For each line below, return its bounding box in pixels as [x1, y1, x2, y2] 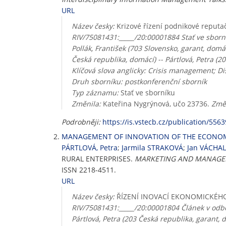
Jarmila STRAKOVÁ [122, 143, 183, 152]
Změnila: [71, 99, 101, 108]
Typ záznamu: [71, 88, 119, 97]
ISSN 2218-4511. [62, 165, 116, 175]
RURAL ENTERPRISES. [62, 154, 135, 163]
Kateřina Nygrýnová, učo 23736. [100, 99, 211, 108]
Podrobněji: [62, 117, 100, 127]
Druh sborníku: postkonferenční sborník [71, 77, 207, 86]
